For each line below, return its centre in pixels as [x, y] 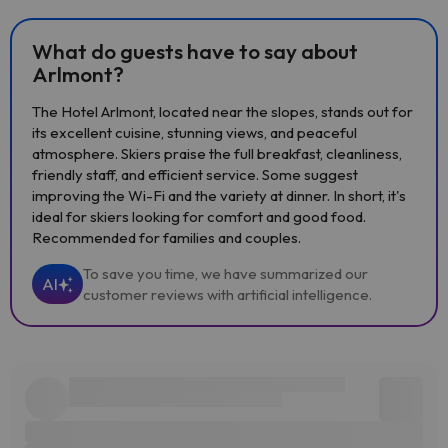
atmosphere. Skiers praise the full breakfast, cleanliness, [217, 153]
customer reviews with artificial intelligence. [227, 294]
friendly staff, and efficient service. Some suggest [195, 174]
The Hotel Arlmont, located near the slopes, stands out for [222, 111]
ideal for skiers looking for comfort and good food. [199, 216]
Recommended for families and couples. [166, 237]
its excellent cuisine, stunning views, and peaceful [194, 132]
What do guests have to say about [195, 51]
